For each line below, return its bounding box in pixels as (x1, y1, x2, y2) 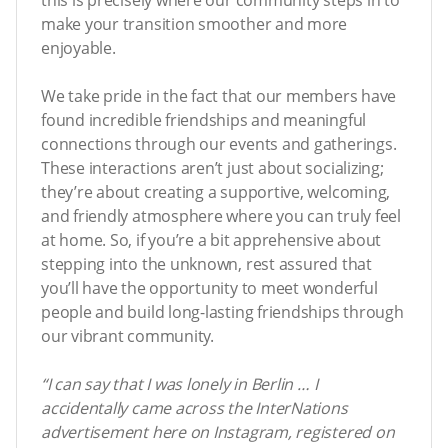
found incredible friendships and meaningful (41, 108, 367, 131)
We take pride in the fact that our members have (41, 84, 397, 107)
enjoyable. (41, 36, 116, 59)
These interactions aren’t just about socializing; (41, 156, 384, 179)
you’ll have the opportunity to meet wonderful (41, 276, 378, 299)
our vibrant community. (41, 324, 214, 347)
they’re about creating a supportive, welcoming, (41, 180, 391, 203)
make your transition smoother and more (41, 12, 348, 35)
